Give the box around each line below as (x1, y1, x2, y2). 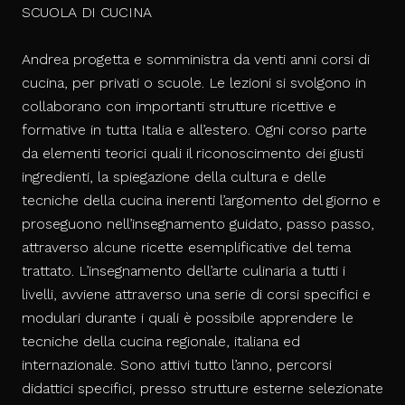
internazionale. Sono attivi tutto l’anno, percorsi (22, 356, 332, 374)
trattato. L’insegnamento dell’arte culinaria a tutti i (22, 262, 345, 280)
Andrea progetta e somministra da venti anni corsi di (22, 51, 370, 69)
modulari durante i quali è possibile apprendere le (22, 309, 353, 327)
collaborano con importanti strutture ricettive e (22, 98, 336, 116)
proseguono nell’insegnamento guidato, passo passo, (22, 215, 374, 233)
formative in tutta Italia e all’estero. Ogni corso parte (22, 121, 367, 139)
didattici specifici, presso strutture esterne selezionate (22, 380, 383, 398)
